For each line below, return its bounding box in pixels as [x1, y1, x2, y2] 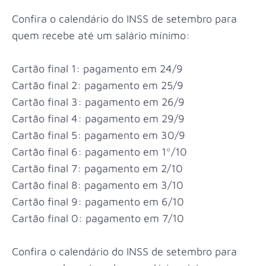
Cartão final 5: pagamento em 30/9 [12, 129, 185, 142]
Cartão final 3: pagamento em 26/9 [12, 96, 185, 109]
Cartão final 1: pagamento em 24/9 [12, 62, 183, 75]
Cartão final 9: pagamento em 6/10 [12, 195, 184, 208]
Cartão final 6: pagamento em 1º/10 [12, 145, 187, 159]
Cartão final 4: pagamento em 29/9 [12, 112, 185, 125]
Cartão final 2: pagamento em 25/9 [12, 79, 183, 92]
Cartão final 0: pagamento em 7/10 [12, 212, 184, 225]
